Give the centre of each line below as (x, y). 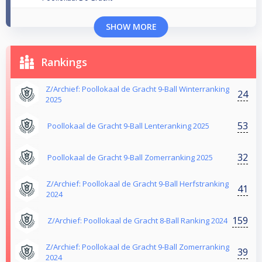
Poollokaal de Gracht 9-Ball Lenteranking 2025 (128, 126)
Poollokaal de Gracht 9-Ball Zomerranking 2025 (130, 158)
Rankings (64, 62)
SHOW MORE (131, 27)
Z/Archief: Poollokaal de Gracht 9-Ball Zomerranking (138, 247)
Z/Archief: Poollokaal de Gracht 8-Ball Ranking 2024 (137, 221)
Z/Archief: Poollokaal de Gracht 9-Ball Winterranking (138, 89)
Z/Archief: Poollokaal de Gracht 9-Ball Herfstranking (137, 184)
